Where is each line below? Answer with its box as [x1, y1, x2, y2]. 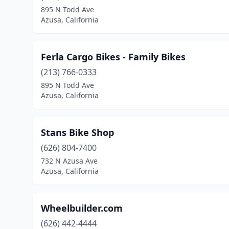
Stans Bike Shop [41, 126, 114, 139]
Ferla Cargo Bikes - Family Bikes [41, 51, 186, 63]
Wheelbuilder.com [41, 202, 123, 214]
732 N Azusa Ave [41, 156, 98, 166]
